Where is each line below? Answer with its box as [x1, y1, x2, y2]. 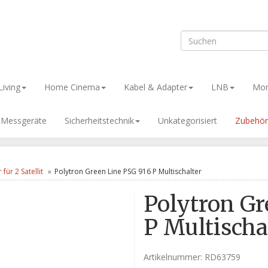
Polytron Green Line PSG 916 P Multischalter [54, 166, 202, 176]
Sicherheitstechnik [65, 115, 134, 126]
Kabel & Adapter [124, 81, 187, 93]
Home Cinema [44, 81, 100, 93]
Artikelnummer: [144, 251, 205, 263]
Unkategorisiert [158, 115, 217, 126]
